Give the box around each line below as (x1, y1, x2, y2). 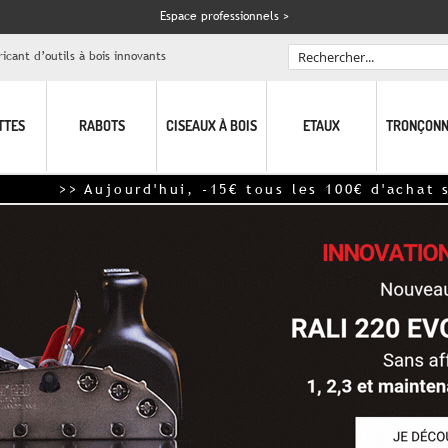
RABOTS (78, 117, 125, 134)
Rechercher (208, 70, 257, 81)
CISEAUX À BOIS (166, 117, 257, 134)
